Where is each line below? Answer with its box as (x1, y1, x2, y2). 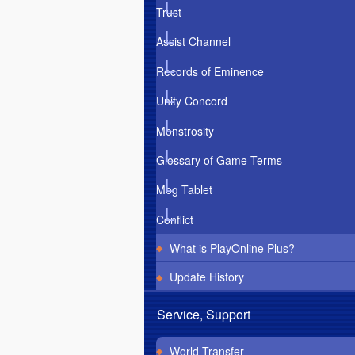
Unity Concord (156, 93, 227, 109)
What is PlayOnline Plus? (169, 239, 295, 256)
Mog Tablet (156, 181, 212, 198)
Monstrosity (156, 122, 214, 139)
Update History (169, 269, 244, 285)
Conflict (156, 211, 193, 227)
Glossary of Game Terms (156, 152, 282, 169)
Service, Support (157, 305, 250, 324)
